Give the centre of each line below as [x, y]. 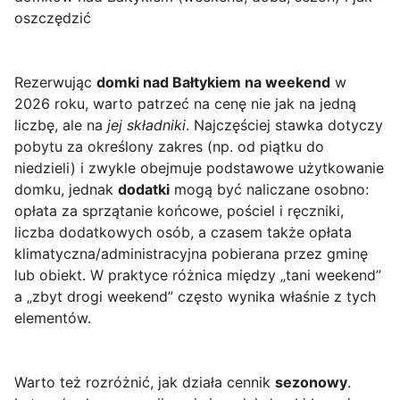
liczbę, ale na [61, 125]
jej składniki [146, 125]
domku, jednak [66, 190]
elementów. [53, 318]
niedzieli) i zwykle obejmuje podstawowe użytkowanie [199, 168]
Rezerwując [55, 83]
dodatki [144, 190]
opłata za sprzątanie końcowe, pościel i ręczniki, [179, 211]
